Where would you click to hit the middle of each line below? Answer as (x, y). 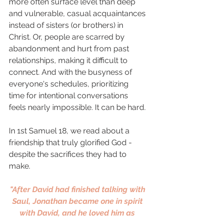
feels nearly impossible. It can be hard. (78, 107)
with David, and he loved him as (78, 213)
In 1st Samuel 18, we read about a (70, 131)
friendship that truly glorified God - (71, 142)
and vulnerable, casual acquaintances (78, 13)
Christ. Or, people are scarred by (68, 37)
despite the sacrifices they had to (69, 154)
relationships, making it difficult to (69, 60)
